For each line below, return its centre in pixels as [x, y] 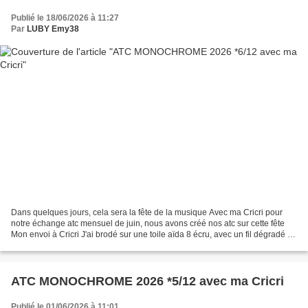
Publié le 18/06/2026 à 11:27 [65, 18]
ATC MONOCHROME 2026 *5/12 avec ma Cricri [147, 282]
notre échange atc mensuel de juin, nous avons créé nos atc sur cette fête [148, 224]
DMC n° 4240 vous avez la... [64, 246]
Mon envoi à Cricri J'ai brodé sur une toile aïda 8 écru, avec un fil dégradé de [154, 235]
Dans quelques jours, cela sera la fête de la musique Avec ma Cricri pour [147, 213]
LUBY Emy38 [53, 29]
